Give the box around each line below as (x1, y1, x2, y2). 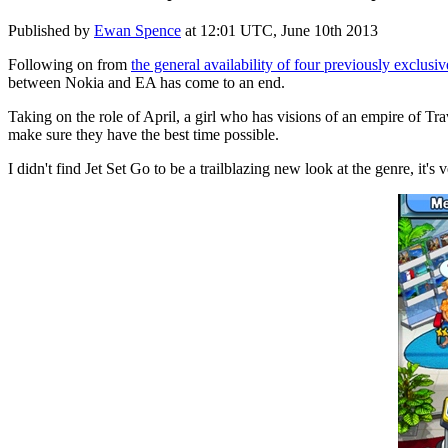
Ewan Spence (94, 21, 181, 39)
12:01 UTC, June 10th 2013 (200, 21, 378, 39)
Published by (8, 21, 94, 39)
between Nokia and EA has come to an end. (8, 73, 285, 91)
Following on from (8, 55, 131, 73)
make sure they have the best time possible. (8, 125, 279, 143)
